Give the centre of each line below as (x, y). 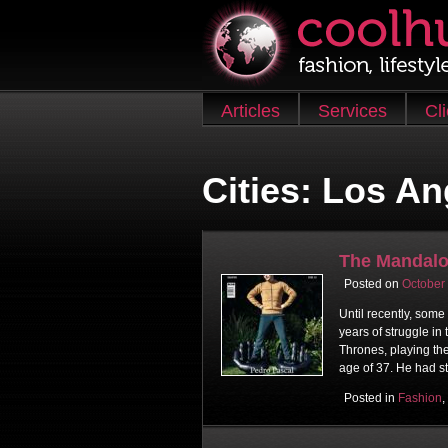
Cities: (262, 190)
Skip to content (254, 105)
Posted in (371, 397)
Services (352, 111)
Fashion (420, 397)
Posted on (373, 283)
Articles (250, 111)
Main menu (296, 144)
